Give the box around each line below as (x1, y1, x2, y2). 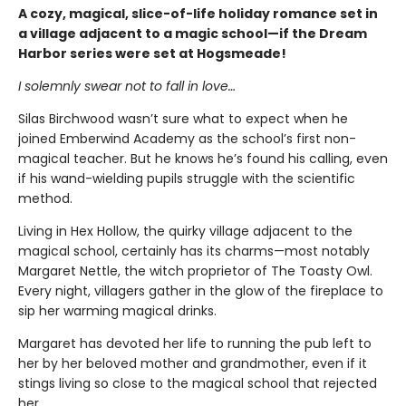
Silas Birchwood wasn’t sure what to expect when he (18, 110, 348, 129)
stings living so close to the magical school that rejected (18, 374, 377, 393)
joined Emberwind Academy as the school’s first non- (18, 130, 356, 149)
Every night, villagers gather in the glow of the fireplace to (18, 282, 383, 301)
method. (18, 189, 72, 208)
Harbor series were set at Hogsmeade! (18, 44, 286, 63)
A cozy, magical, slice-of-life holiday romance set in (18, 5, 378, 24)
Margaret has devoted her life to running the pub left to (18, 334, 372, 353)
